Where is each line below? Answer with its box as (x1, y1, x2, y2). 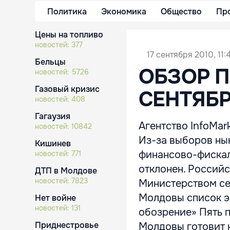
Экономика (101, 6, 146, 17)
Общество (161, 6, 202, 17)
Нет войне (35, 193, 76, 203)
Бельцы (35, 56, 66, 67)
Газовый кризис (35, 84, 100, 94)
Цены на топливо (35, 29, 103, 40)
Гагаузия (35, 111, 70, 122)
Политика (47, 6, 87, 17)
